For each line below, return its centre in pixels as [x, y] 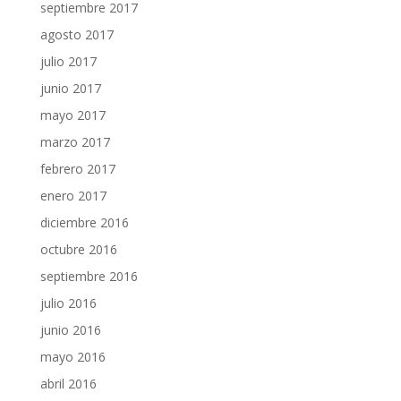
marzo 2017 [75, 142]
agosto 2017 [77, 35]
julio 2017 [68, 62]
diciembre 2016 [84, 223]
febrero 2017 [77, 169]
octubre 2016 [78, 250]
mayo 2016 [73, 357]
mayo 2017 [73, 115]
